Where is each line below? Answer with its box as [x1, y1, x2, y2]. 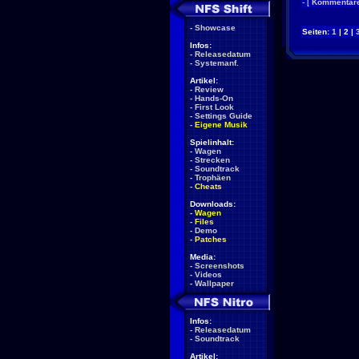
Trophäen [195, 173, 231, 182]
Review [195, 85, 224, 94]
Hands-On [195, 94, 233, 103]
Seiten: [302, 27, 332, 36]
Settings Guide [195, 111, 252, 120]
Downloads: [190, 200, 236, 208]
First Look [195, 103, 234, 111]
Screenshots [195, 261, 244, 270]
